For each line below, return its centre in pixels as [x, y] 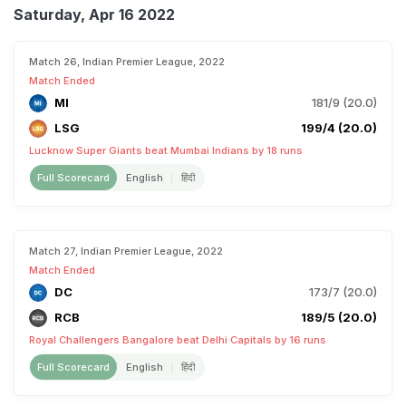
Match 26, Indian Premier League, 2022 [127, 62]
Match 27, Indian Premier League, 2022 [126, 251]
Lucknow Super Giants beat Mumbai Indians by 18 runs [166, 150]
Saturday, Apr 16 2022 [94, 14]
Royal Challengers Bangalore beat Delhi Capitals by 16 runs [178, 340]
